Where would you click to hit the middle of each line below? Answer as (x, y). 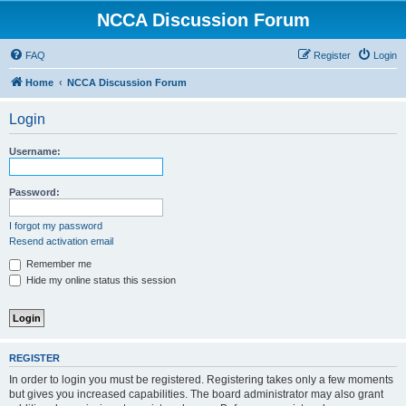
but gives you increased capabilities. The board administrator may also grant (196, 394)
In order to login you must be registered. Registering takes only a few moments (201, 379)
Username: (35, 151)
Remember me (58, 264)
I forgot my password (56, 226)
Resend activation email (61, 241)
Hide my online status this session (100, 280)
